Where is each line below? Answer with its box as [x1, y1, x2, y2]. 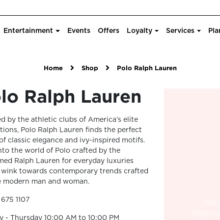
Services [165, 27, 194, 34]
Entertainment [3, 27, 54, 34]
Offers [97, 27, 119, 34]
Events [67, 27, 90, 34]
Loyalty [126, 27, 152, 34]
